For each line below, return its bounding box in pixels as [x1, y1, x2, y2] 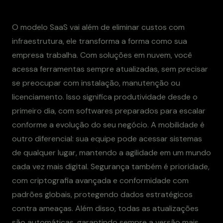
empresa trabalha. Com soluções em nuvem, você [12, 49, 192, 60]
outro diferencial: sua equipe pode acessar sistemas [12, 133, 202, 144]
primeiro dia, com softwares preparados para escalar [12, 105, 206, 116]
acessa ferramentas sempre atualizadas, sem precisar [12, 63, 208, 74]
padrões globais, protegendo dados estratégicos [12, 189, 193, 200]
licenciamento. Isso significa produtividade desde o [12, 91, 198, 102]
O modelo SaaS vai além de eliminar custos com [12, 21, 185, 32]
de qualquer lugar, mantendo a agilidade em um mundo [12, 147, 211, 158]
